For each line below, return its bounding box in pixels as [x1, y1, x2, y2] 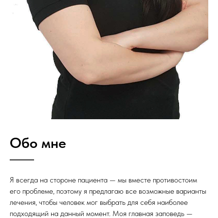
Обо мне [10, 133, 66, 151]
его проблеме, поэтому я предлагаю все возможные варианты [10, 186, 206, 196]
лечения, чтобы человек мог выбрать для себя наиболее [10, 197, 188, 207]
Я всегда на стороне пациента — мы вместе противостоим [10, 175, 197, 184]
